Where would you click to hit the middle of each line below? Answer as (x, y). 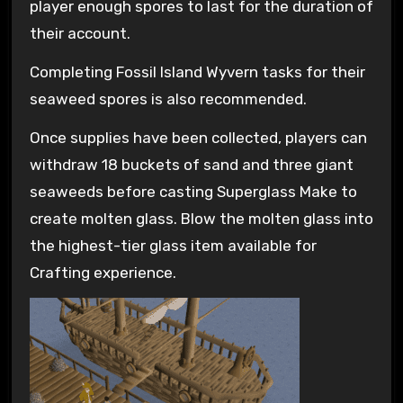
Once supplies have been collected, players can (198, 137)
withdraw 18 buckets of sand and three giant (191, 164)
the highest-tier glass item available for (173, 245)
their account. (80, 34)
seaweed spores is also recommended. (168, 99)
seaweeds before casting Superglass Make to (193, 191)
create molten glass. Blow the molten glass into (201, 218)
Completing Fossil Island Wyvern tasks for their (197, 72)
